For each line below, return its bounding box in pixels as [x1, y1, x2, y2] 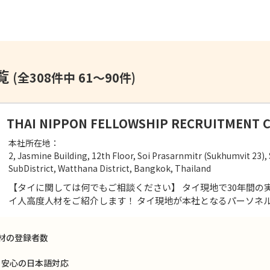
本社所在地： [8, 136, 59, 149]
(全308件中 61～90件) [12, 68, 136, 86]
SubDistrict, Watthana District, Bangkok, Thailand [8, 162, 211, 174]
